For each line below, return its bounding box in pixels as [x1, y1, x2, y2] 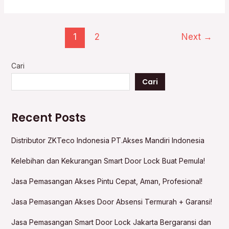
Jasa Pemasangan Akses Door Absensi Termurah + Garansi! [11, 197, 212, 207]
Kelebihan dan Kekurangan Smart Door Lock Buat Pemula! [11, 156, 205, 166]
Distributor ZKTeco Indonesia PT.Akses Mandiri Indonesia [11, 136, 204, 145]
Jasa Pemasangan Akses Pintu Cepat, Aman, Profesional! [11, 177, 202, 186]
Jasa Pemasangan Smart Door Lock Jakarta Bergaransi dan [11, 218, 211, 227]
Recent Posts [11, 109, 86, 126]
